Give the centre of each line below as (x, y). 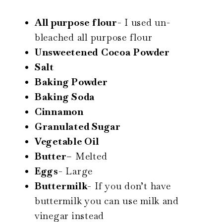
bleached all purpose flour (94, 37)
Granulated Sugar (78, 126)
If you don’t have (131, 186)
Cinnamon (59, 111)
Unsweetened (67, 52)
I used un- (146, 22)
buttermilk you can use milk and (107, 201)
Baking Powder (71, 82)
